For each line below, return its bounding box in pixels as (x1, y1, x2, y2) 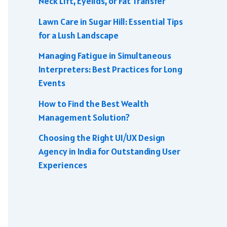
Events (39, 77, 65, 89)
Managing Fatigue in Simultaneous (39, 50, 171, 62)
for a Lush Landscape (39, 29, 119, 41)
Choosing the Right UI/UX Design (39, 132, 165, 144)
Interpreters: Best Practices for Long (39, 63, 182, 75)
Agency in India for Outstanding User (39, 145, 180, 158)
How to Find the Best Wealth (39, 97, 149, 109)
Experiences (39, 159, 87, 171)
